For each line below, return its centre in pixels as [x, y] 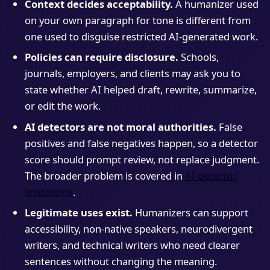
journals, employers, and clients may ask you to [132, 74]
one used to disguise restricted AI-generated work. [141, 36]
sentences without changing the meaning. [121, 262]
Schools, [198, 57]
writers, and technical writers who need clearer [132, 245]
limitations [49, 192]
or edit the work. [62, 106]
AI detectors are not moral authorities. [120, 127]
